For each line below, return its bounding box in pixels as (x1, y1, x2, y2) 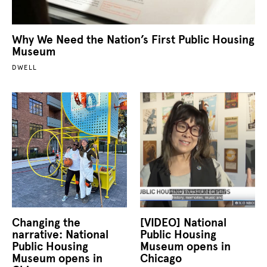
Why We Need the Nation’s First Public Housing (12, 33, 255, 47)
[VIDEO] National (139, 216, 226, 229)
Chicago (139, 252, 182, 265)
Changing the (12, 216, 81, 229)
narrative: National (12, 228, 109, 241)
